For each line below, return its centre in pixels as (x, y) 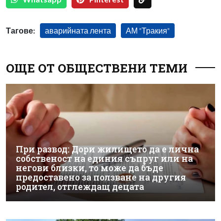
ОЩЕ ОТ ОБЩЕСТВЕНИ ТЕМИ (97, 68)
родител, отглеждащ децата (80, 187)
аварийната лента (78, 30)
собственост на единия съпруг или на (104, 159)
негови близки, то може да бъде (90, 168)
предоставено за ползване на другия (101, 177)
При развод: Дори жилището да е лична (107, 149)
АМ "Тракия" (148, 30)
